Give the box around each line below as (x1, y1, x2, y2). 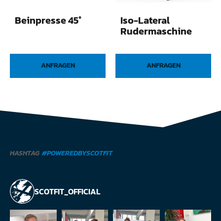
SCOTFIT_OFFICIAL (35, 185, 100, 197)
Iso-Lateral (120, 12, 170, 28)
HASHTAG (10, 147, 39, 158)
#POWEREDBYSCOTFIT (42, 147, 112, 158)
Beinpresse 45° (15, 12, 81, 28)
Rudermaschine (120, 23, 192, 38)
